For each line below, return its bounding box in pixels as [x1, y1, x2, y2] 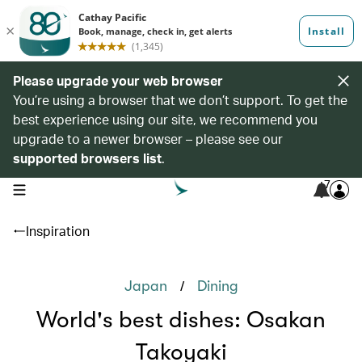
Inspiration [26, 222, 90, 239]
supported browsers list [13, 149, 162, 166]
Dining [196, 278, 238, 294]
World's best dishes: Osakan [36, 307, 326, 333]
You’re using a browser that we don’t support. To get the [13, 91, 347, 108]
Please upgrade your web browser [13, 72, 223, 89]
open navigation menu [12, 182, 115, 195]
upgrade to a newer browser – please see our [13, 130, 283, 147]
